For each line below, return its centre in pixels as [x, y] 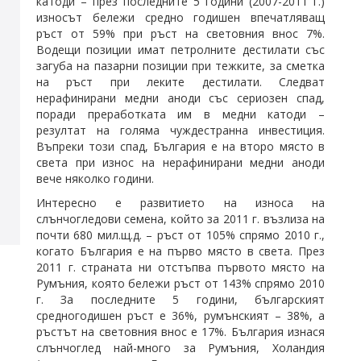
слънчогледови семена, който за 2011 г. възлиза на [180, 219]
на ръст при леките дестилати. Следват [180, 82]
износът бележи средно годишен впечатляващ [180, 17]
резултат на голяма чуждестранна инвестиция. [180, 130]
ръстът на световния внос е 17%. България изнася [180, 332]
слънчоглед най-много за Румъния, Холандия [180, 348]
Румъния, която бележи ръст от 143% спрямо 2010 [180, 283]
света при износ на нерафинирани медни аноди [180, 162]
